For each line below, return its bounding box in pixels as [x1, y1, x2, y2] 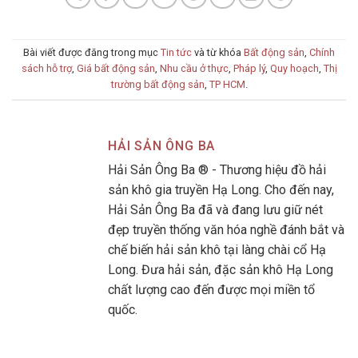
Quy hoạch [269, 62, 319, 74]
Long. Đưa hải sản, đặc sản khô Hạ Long [108, 261, 333, 277]
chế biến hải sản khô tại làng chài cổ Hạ [108, 241, 326, 257]
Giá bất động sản [76, 62, 155, 74]
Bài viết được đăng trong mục [23, 46, 161, 58]
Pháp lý [233, 62, 265, 74]
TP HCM [209, 78, 245, 90]
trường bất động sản [110, 78, 205, 90]
